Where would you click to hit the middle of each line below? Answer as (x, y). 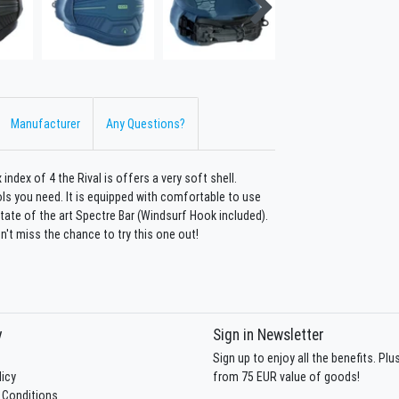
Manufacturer (45, 123)
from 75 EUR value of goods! (286, 376)
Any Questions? (146, 123)
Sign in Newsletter (269, 334)
